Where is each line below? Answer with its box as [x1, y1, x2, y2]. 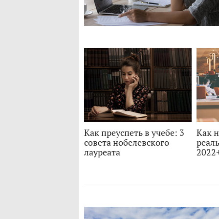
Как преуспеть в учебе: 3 [84, 127, 184, 138]
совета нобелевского [84, 137, 169, 148]
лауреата [84, 147, 120, 158]
